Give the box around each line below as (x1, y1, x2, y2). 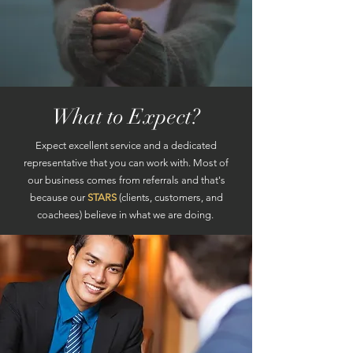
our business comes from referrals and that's (27, 174, 225, 186)
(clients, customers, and (118, 191, 223, 203)
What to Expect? (51, 104, 200, 130)
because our (29, 191, 87, 203)
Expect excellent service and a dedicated (35, 139, 217, 151)
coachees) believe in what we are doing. (36, 209, 216, 221)
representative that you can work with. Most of (24, 157, 229, 169)
